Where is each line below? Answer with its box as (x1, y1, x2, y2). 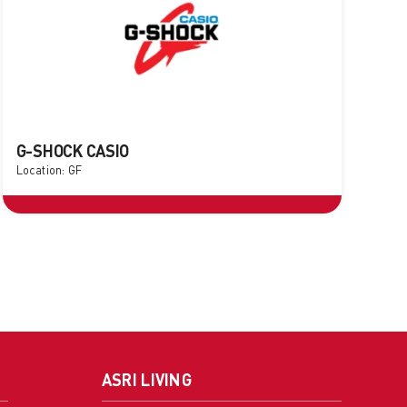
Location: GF (15, 165, 82, 178)
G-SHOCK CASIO (15, 144, 130, 162)
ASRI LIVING (101, 373, 192, 391)
